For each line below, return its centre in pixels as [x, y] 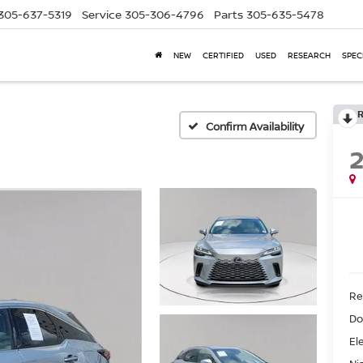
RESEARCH [309, 56]
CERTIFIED [223, 56]
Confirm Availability [255, 126]
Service [102, 15]
